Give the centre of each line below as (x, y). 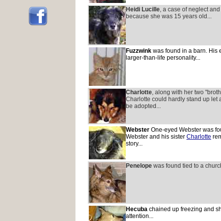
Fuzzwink (139, 51)
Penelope (140, 166)
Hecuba (137, 209)
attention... (140, 216)
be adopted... (143, 106)
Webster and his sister (156, 137)
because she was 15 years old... (169, 16)
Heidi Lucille (143, 9)
